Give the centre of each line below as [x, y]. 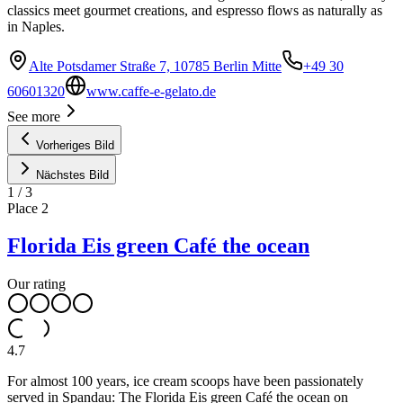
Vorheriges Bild [75, 145]
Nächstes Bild [72, 175]
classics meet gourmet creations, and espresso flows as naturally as [195, 10]
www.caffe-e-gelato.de [151, 91]
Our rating [36, 284]
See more [34, 116]
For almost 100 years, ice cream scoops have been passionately [185, 381]
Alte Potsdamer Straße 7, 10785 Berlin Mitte [155, 66]
